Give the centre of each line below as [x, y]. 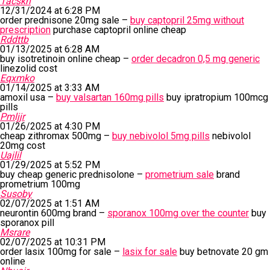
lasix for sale [150, 252]
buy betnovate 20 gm [223, 252]
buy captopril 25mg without [187, 20]
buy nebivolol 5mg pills [161, 136]
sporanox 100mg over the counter [178, 213]
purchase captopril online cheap [118, 30]
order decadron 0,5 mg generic [196, 59]
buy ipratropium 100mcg [216, 97]
